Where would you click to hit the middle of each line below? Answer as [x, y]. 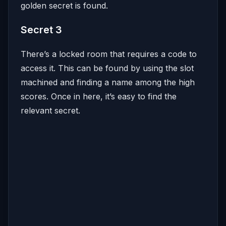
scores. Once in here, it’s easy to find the [99, 96]
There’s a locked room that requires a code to [109, 54]
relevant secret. [50, 110]
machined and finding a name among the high [108, 82]
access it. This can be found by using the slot [107, 68]
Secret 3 [41, 30]
